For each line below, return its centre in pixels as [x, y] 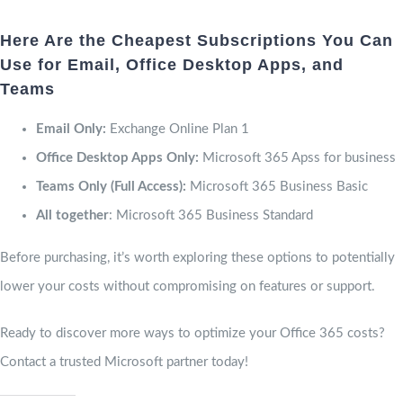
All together [72, 215]
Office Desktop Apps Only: [117, 157]
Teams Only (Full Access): [111, 186]
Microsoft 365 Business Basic [277, 186]
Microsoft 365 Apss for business [297, 157]
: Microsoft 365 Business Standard [211, 215]
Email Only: [71, 129]
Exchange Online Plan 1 [178, 129]
